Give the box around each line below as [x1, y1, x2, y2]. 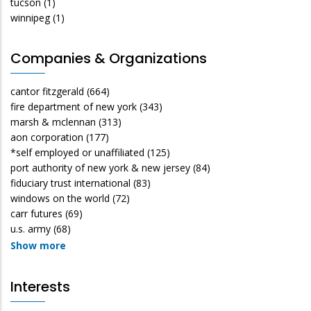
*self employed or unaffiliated [10, 145, 144, 159]
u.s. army [10, 221, 51, 235]
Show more [10, 238, 66, 252]
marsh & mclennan [10, 115, 96, 128]
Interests [10, 276, 70, 296]
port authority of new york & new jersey [10, 160, 190, 174]
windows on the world [10, 191, 110, 205]
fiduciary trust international [10, 176, 131, 190]
